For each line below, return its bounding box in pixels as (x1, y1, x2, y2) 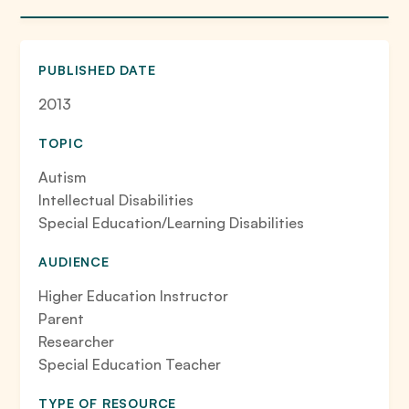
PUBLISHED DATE (38, 62, 156, 78)
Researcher (38, 332, 115, 351)
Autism (38, 168, 88, 186)
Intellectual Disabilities (38, 191, 194, 209)
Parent (38, 309, 85, 328)
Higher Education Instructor (38, 287, 229, 305)
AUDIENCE (38, 254, 110, 269)
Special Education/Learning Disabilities (38, 214, 305, 232)
